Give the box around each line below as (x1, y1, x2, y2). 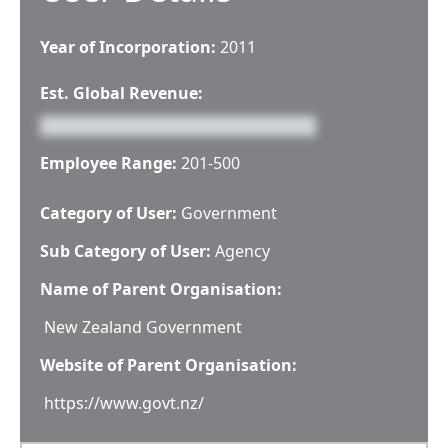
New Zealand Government (44, 316, 242, 338)
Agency (215, 240, 270, 262)
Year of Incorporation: (40, 36, 216, 58)
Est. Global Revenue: (40, 82, 203, 104)
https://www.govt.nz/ (44, 392, 204, 414)
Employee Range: (40, 152, 177, 174)
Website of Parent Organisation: (40, 354, 297, 376)
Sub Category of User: (40, 240, 211, 262)
